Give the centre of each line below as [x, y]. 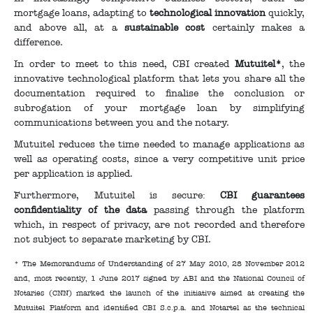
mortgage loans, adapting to [82, 13]
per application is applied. [74, 174]
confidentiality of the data [84, 210]
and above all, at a [70, 28]
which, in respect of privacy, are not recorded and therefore [160, 225]
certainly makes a [259, 28]
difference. [39, 43]
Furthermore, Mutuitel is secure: [117, 196]
